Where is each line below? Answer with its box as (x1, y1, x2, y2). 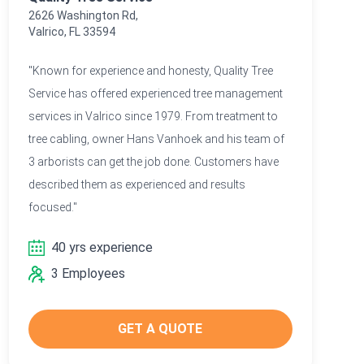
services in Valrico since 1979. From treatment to (28, 109, 278, 123)
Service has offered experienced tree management (28, 86, 283, 100)
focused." (28, 200, 77, 214)
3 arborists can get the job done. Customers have (28, 154, 279, 168)
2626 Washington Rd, (28, 8, 138, 22)
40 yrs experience (50, 239, 153, 255)
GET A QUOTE (118, 320, 203, 336)
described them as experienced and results (28, 177, 245, 191)
